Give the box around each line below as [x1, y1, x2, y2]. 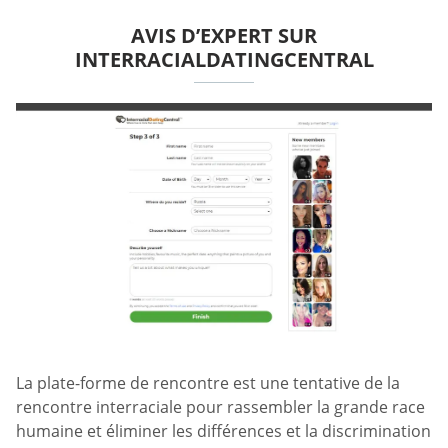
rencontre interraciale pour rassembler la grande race [16, 395, 425, 418]
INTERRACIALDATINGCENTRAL [74, 46, 374, 74]
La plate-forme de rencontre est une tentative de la [16, 371, 400, 394]
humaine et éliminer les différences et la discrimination [16, 419, 431, 442]
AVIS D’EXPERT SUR [131, 22, 317, 50]
